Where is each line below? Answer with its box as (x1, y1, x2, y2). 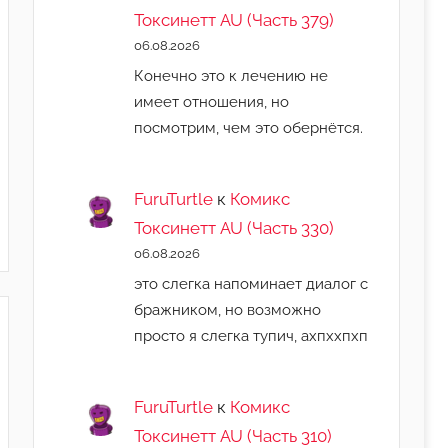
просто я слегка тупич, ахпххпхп (134, 326, 369, 344)
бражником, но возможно (134, 300, 322, 318)
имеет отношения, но (134, 92, 290, 110)
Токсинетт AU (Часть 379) (134, 10, 335, 31)
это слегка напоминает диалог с (134, 274, 369, 292)
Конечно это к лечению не (134, 66, 329, 84)
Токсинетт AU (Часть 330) (134, 218, 335, 239)
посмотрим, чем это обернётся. (134, 118, 364, 136)
